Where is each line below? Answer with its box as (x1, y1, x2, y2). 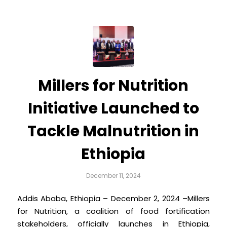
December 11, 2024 (86, 171, 141, 180)
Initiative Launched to (27, 97, 199, 119)
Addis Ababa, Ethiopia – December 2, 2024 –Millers (17, 193, 210, 204)
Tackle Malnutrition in (27, 120, 200, 142)
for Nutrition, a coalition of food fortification (17, 206, 210, 217)
